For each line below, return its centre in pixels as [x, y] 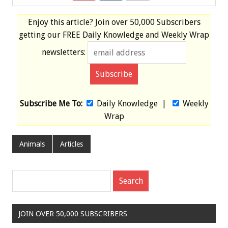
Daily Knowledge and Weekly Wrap [145, 35]
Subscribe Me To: [51, 104]
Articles [72, 144]
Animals [32, 144]
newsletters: [63, 52]
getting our [41, 35]
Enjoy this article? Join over [79, 22]
